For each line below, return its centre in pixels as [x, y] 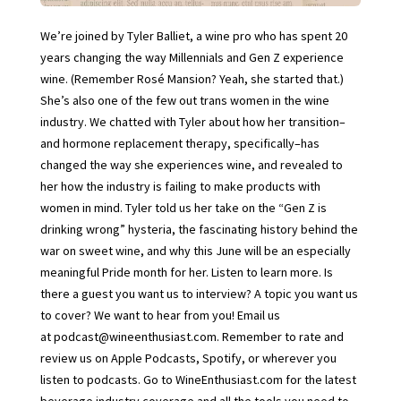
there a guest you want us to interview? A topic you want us [199, 293]
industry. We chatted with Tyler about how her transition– [192, 121]
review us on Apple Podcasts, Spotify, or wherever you [188, 358]
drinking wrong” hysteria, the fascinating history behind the [199, 229]
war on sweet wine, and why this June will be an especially [195, 250]
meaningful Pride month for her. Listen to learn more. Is [186, 272]
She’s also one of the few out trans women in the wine [184, 100]
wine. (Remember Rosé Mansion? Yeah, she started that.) [192, 78]
